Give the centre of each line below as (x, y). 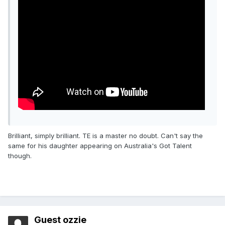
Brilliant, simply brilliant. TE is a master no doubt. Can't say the (105, 136)
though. (20, 156)
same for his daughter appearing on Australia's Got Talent (100, 146)
